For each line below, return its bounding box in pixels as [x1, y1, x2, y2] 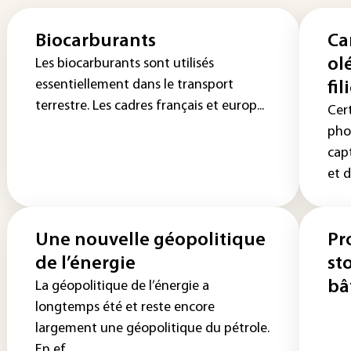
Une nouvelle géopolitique [35, 231, 266, 250]
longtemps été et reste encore [35, 300, 215, 315]
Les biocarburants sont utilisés [35, 56, 214, 71]
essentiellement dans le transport [35, 78, 233, 92]
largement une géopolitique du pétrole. [35, 321, 270, 336]
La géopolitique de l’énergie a [35, 279, 209, 294]
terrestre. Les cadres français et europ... [35, 99, 264, 114]
